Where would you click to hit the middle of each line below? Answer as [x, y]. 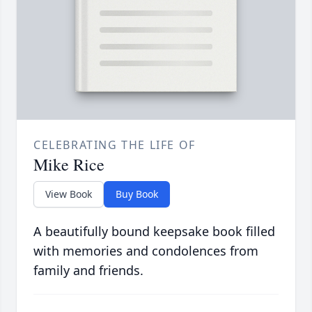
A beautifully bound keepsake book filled [154, 232]
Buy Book [137, 194]
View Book [69, 194]
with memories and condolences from [146, 251]
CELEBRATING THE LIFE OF [115, 145]
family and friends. [88, 271]
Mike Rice [69, 165]
